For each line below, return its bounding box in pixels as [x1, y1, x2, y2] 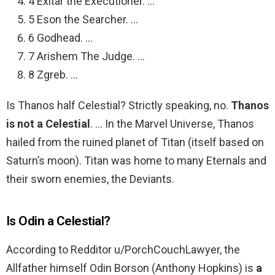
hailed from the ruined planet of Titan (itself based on [6, 136, 264, 149]
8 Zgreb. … [28, 68, 78, 82]
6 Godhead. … [28, 31, 93, 45]
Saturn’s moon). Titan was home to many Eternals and [6, 154, 266, 168]
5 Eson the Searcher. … [28, 13, 138, 26]
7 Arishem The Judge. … [28, 50, 145, 63]
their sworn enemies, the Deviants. [6, 172, 174, 186]
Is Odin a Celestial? [6, 214, 110, 229]
